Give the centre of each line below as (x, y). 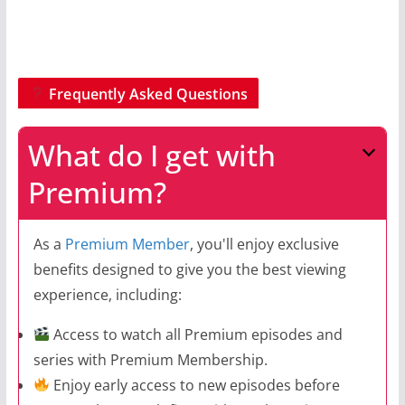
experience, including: (108, 294)
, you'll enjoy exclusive (264, 244)
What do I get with (151, 155)
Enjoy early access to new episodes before (195, 385)
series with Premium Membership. (151, 359)
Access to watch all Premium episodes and (197, 334)
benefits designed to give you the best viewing (190, 269)
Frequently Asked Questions (146, 94)
